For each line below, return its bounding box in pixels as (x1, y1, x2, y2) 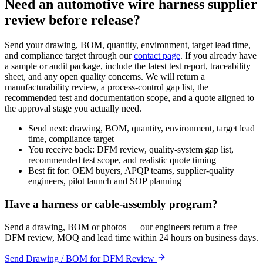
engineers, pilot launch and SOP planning (28, 176, 181, 187)
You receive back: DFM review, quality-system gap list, (28, 144, 234, 155)
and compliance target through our (5, 50, 134, 61)
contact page (134, 50, 180, 61)
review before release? (5, 12, 140, 28)
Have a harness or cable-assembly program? (5, 197, 218, 210)
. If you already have (180, 50, 257, 61)
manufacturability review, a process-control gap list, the (5, 82, 208, 93)
